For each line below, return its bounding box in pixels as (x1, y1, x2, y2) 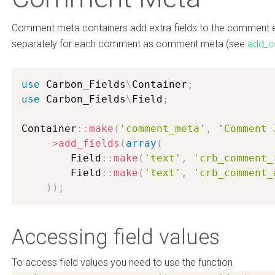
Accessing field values (12, 225, 220, 250)
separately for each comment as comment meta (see (12, 38, 247, 50)
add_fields (58, 137, 120, 149)
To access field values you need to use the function (12, 257, 233, 268)
